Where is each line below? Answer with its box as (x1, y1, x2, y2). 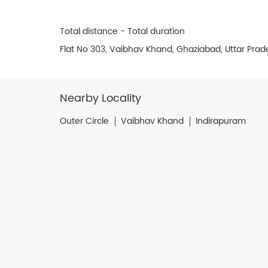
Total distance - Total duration (59, 24, 185, 38)
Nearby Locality (59, 89, 141, 107)
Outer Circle (59, 114, 109, 128)
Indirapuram (195, 114, 246, 128)
